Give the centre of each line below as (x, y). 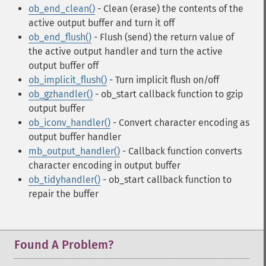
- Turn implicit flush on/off (163, 80)
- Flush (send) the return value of (163, 37)
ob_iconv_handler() (69, 123)
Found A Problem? (64, 245)
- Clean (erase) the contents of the (169, 9)
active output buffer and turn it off (102, 23)
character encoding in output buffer (104, 165)
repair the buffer (64, 194)
